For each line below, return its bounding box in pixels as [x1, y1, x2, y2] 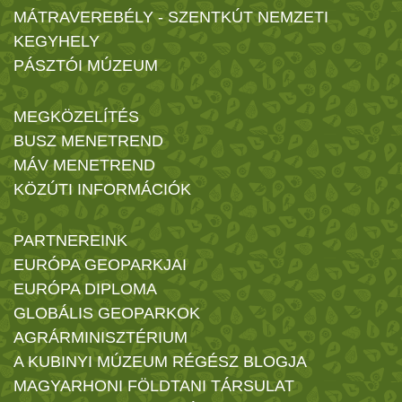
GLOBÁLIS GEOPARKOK [13, 303, 200, 322]
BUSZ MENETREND [13, 131, 163, 150]
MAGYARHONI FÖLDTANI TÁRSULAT [13, 376, 294, 395]
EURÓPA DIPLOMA [13, 279, 157, 298]
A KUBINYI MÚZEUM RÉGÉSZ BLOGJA [13, 352, 307, 371]
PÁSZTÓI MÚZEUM [13, 56, 158, 74]
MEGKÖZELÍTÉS [13, 107, 139, 126]
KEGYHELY [13, 31, 100, 50]
